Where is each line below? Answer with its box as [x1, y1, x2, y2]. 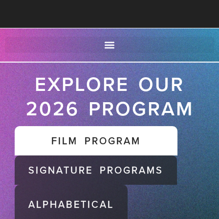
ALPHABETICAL [28, 197, 114, 212]
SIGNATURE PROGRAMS [28, 162, 163, 177]
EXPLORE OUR [35, 69, 184, 99]
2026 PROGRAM [25, 94, 194, 123]
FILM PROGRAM [51, 133, 141, 148]
